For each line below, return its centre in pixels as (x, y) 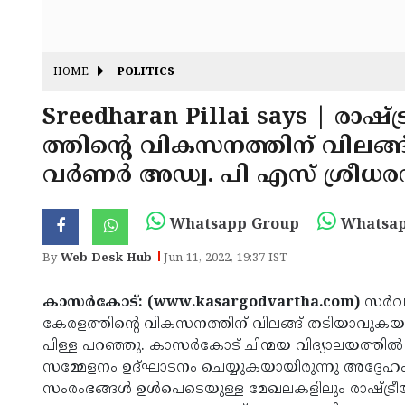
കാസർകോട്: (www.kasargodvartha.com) (203, 303)
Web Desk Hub (106, 259)
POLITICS (146, 73)
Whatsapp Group (232, 225)
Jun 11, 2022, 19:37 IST (226, 259)
